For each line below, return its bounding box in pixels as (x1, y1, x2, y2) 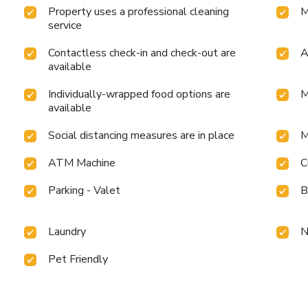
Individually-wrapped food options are (48, 87, 231, 102)
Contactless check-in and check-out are (48, 45, 236, 61)
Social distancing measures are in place (48, 128, 235, 144)
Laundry (48, 224, 87, 240)
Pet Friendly (48, 252, 109, 267)
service (48, 18, 82, 34)
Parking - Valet (48, 183, 121, 199)
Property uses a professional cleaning (48, 4, 230, 20)
